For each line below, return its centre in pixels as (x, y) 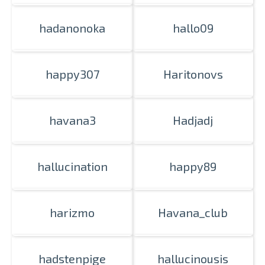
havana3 (72, 120)
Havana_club (193, 212)
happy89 (193, 166)
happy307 (72, 74)
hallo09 (193, 28)
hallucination (72, 166)
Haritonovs (193, 74)
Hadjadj (193, 120)
